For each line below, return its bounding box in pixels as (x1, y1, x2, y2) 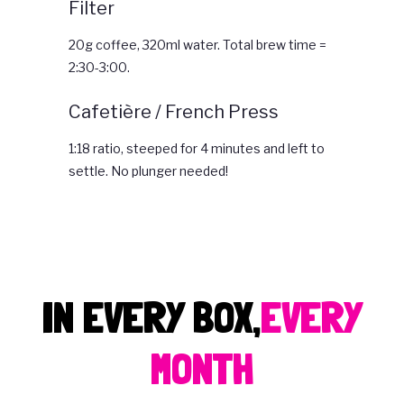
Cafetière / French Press (69, 101, 279, 124)
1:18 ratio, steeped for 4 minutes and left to (69, 141, 325, 157)
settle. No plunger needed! (69, 163, 228, 179)
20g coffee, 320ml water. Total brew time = (69, 37, 326, 53)
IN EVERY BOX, (41, 292, 261, 344)
